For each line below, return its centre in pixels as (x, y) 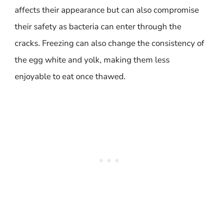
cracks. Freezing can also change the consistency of (109, 43)
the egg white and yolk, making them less (92, 60)
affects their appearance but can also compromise (107, 10)
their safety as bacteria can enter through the (98, 27)
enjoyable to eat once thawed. (70, 77)
